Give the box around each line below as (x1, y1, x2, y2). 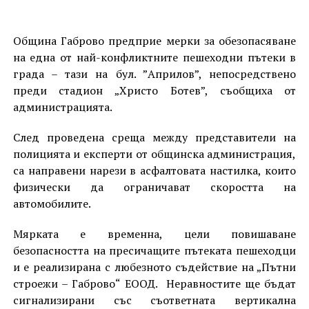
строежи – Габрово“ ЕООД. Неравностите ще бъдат (12, 276, 297, 291)
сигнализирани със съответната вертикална (12, 292, 297, 308)
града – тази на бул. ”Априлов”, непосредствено (12, 66, 297, 81)
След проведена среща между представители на (12, 130, 297, 145)
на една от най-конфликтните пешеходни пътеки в (12, 50, 297, 65)
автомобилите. (12, 196, 91, 211)
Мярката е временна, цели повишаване (12, 226, 297, 241)
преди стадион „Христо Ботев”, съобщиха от (12, 83, 297, 98)
